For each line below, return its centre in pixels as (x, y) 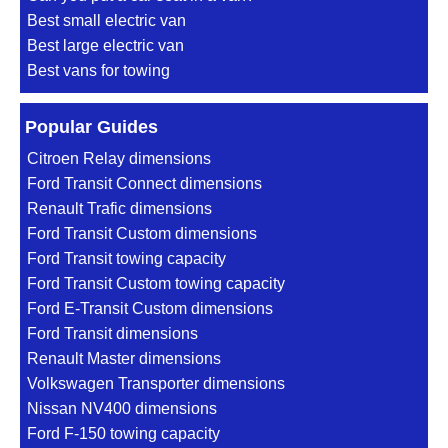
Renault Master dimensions (124, 359)
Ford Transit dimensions (112, 334)
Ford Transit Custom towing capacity (156, 284)
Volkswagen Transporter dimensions (156, 384)
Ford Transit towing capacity (126, 259)
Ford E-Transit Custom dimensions (150, 309)
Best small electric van (106, 21)
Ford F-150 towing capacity (123, 434)
